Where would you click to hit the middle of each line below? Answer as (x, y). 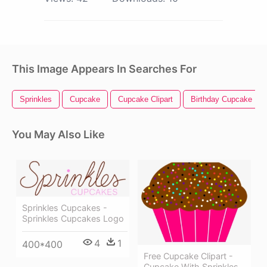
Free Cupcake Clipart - (188, 256)
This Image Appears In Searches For (104, 69)
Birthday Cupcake (221, 100)
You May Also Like (58, 135)
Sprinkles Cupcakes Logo (73, 218)
